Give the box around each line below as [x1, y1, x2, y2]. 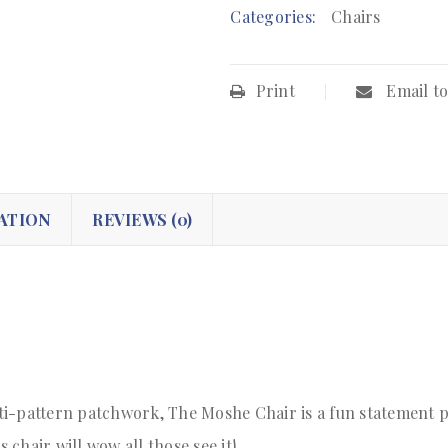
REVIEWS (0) [92, 209, 192, 231]
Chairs [331, 6, 381, 28]
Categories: [230, 6, 317, 28]
